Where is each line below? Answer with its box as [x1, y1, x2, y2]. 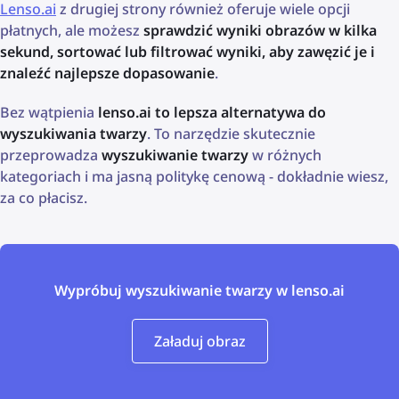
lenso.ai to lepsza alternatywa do [98, 102, 326, 122]
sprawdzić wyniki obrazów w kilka [143, 20, 377, 40]
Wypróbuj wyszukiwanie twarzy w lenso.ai [54, 280, 345, 300]
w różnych [248, 144, 322, 165]
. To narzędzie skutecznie [147, 123, 315, 143]
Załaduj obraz [153, 330, 246, 351]
